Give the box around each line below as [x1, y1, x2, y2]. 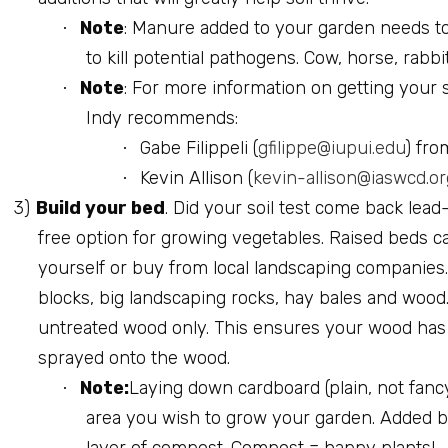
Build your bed [36, 196, 165, 219]
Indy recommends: [86, 106, 238, 129]
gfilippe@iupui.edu [258, 136, 405, 159]
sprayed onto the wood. [38, 346, 230, 369]
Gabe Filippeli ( [140, 136, 258, 159]
